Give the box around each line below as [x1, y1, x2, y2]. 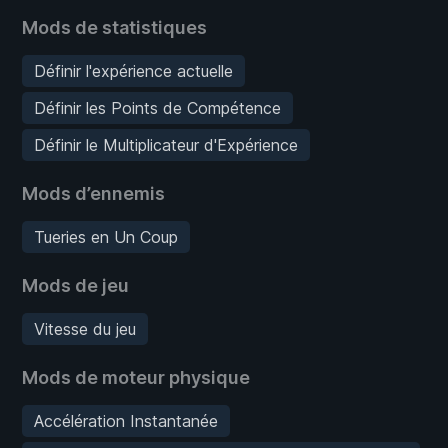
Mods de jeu [22, 274, 129, 296]
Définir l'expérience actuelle [34, 60, 233, 81]
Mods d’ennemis [22, 182, 165, 204]
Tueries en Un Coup [34, 226, 178, 247]
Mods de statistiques [22, 16, 207, 38]
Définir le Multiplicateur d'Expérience [34, 134, 298, 155]
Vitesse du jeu [34, 318, 136, 339]
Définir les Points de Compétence [34, 97, 281, 118]
